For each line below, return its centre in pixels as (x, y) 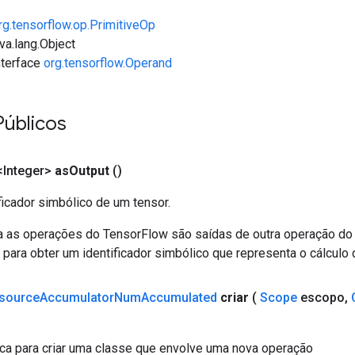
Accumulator (77, 297)
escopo (321, 297)
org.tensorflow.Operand (108, 63)
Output (89, 170)
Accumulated (179, 297)
